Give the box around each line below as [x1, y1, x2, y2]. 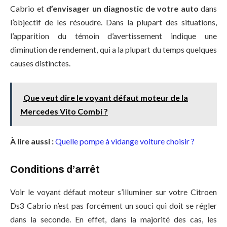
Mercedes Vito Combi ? [20, 106, 108, 116]
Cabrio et [10, 4, 46, 14]
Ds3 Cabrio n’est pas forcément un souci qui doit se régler [10, 200, 217, 210]
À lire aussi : [10, 136, 54, 146]
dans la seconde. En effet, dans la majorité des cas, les [10, 214, 217, 224]
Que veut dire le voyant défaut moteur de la [23, 92, 188, 102]
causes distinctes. [10, 58, 70, 68]
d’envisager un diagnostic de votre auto [46, 4, 199, 14]
